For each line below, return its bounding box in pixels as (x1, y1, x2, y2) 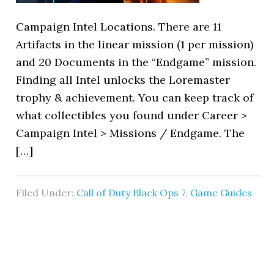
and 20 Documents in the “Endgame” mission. (16, 55, 257, 69)
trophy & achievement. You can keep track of (16, 91, 254, 105)
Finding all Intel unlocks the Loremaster (16, 73, 231, 87)
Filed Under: (16, 187, 77, 199)
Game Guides (190, 187, 253, 199)
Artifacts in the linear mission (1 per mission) (16, 37, 254, 51)
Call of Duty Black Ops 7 (76, 187, 186, 199)
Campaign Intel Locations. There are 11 (16, 20, 222, 34)
